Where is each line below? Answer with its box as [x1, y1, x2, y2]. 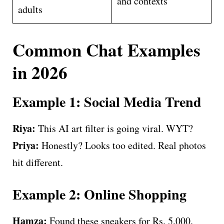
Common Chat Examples [12, 36, 200, 62]
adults [18, 2, 42, 16]
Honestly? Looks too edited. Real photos [39, 138, 206, 152]
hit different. [12, 155, 63, 169]
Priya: [12, 137, 39, 152]
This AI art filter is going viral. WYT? [35, 121, 193, 135]
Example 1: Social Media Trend [12, 91, 201, 112]
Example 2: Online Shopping [12, 183, 186, 204]
